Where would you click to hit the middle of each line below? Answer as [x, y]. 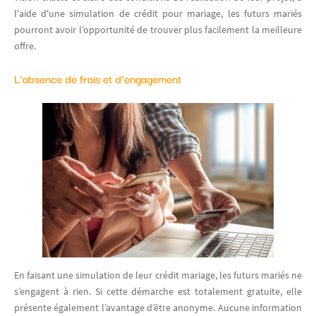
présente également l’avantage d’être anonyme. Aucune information [158, 307]
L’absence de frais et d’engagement [98, 78]
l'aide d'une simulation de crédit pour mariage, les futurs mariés [158, 13]
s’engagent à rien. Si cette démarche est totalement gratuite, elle [158, 291]
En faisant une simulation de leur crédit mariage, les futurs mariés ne [158, 275]
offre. [25, 45]
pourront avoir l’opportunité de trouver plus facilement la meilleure [158, 29]
